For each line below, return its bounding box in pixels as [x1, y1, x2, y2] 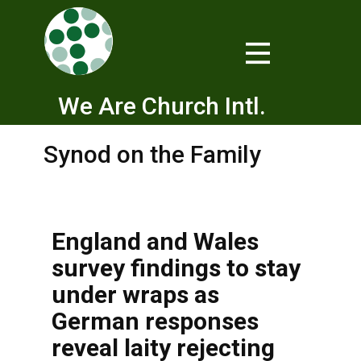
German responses [52, 307, 259, 335]
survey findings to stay [52, 254, 301, 282]
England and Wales [52, 227, 259, 255]
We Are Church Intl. [58, 92, 266, 120]
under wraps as [52, 280, 219, 309]
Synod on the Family [44, 140, 261, 168]
